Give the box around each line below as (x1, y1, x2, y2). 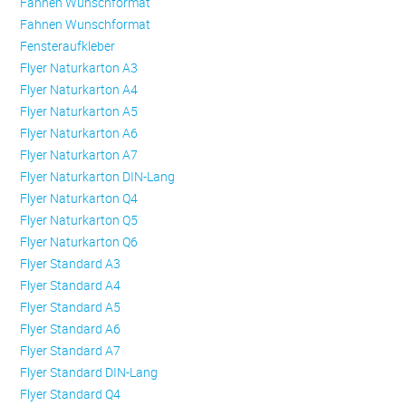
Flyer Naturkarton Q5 (20, 211, 139, 229)
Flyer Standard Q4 (20, 385, 121, 403)
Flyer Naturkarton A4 (20, 81, 139, 99)
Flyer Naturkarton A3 (20, 59, 139, 77)
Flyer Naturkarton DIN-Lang (20, 168, 176, 186)
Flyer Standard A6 (20, 320, 121, 338)
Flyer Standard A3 (20, 255, 121, 273)
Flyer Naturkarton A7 (20, 146, 139, 164)
